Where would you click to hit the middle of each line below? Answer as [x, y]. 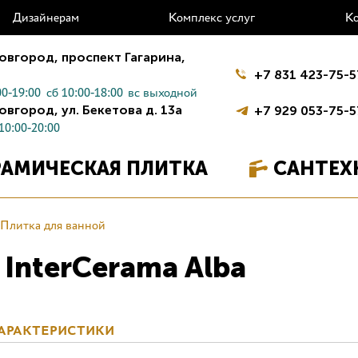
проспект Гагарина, [122, 57]
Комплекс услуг [212, 17]
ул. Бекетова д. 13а [121, 109]
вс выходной [163, 92]
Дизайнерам [46, 17]
